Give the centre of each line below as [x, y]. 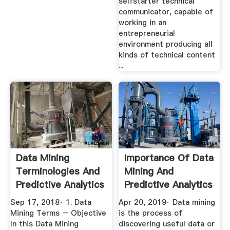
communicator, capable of [166, 12]
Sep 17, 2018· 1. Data [51, 203]
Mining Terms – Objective [58, 213]
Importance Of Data [169, 158]
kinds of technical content [167, 55]
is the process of [151, 213]
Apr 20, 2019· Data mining [167, 203]
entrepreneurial [147, 34]
